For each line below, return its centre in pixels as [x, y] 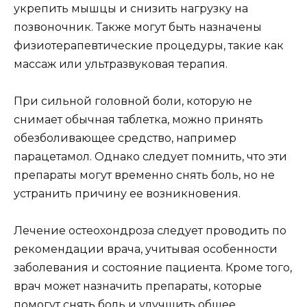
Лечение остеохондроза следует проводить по [150, 231]
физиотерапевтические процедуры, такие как [149, 46]
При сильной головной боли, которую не [133, 101]
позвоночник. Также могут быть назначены [138, 27]
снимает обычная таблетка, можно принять [138, 120]
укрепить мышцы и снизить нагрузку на [131, 9]
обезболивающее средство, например [125, 138]
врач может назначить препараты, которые [138, 286]
